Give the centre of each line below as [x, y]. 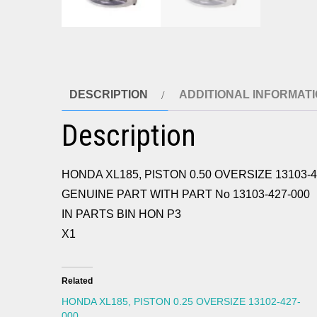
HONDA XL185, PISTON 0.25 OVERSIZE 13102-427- [181, 302]
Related [77, 281]
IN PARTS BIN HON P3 [121, 214]
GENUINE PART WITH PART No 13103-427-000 [186, 195]
